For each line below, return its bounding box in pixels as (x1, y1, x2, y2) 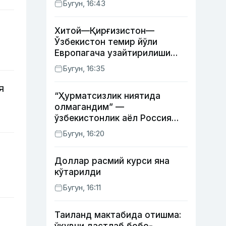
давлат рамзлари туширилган (54, 124, 187, 134)
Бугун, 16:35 (63, 64, 105, 73)
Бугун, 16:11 (63, 183, 101, 192)
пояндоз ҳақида (54, 135, 125, 145)
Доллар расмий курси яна (54, 156, 169, 166)
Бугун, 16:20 (63, 129, 104, 138)
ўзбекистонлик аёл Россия (54, 113, 172, 123)
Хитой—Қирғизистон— (54, 26, 154, 36)
